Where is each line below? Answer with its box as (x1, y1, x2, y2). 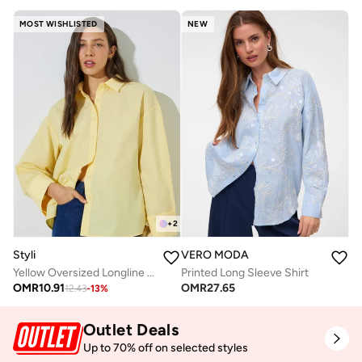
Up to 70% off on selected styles (82, 340, 248, 355)
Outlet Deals (82, 319, 179, 339)
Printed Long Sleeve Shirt (181, 265, 309, 280)
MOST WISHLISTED (19, 18, 98, 29)
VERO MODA (181, 247, 249, 262)
